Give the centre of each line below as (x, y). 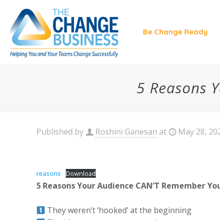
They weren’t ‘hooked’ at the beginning (119, 210)
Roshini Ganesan (126, 132)
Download (81, 173)
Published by (60, 132)
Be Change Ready (175, 32)
